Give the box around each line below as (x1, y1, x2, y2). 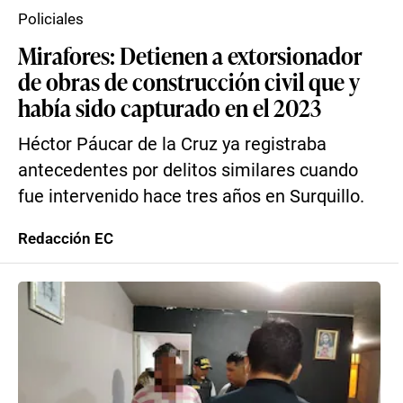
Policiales (18, 10, 84, 28)
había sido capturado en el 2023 (18, 91, 321, 123)
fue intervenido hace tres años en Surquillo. (18, 186, 364, 207)
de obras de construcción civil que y (18, 65, 360, 97)
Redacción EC (18, 229, 113, 247)
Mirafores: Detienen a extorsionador (18, 39, 363, 71)
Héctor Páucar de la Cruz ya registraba (18, 134, 327, 155)
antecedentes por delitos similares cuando (18, 160, 358, 181)
